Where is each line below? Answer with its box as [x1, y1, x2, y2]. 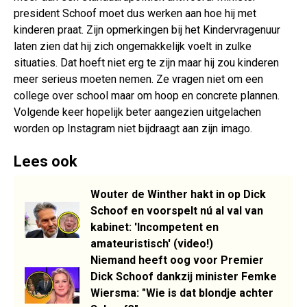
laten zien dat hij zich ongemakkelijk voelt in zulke [14, 40, 251, 53]
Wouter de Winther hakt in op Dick [90, 188, 266, 201]
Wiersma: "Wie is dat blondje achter [90, 286, 273, 300]
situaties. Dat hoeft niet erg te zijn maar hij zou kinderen [14, 56, 279, 70]
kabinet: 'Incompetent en [90, 221, 219, 234]
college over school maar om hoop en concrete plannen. [14, 89, 280, 103]
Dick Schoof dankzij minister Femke [90, 270, 277, 284]
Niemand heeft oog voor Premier [90, 254, 264, 267]
